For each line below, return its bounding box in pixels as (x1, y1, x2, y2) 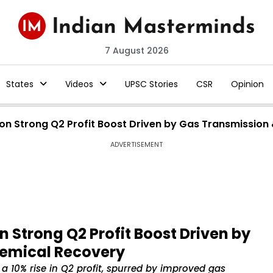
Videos (65, 78, 93, 90)
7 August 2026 (104, 44, 169, 57)
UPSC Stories (124, 78, 178, 90)
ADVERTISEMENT (110, 140, 163, 149)
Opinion (230, 78, 264, 90)
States (5, 78, 34, 90)
